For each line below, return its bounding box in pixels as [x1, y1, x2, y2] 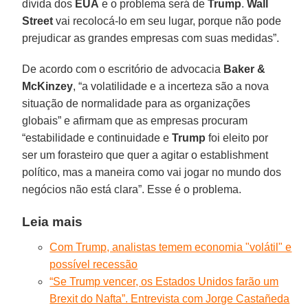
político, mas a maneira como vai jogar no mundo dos [22, 166, 282, 178]
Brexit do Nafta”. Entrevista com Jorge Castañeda [49, 292, 290, 305]
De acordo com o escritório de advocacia [22, 63, 224, 75]
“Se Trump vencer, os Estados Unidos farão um [49, 275, 279, 287]
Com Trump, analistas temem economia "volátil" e [49, 241, 292, 253]
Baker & [223, 63, 266, 75]
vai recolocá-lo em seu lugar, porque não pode [53, 14, 282, 27]
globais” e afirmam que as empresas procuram [22, 114, 248, 126]
